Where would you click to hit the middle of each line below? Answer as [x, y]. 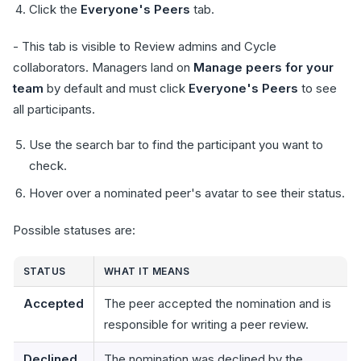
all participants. [54, 109]
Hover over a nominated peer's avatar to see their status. [187, 193]
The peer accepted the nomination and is [218, 303]
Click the [55, 9]
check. [48, 166]
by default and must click [116, 88]
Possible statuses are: [74, 230]
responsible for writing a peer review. [206, 324]
